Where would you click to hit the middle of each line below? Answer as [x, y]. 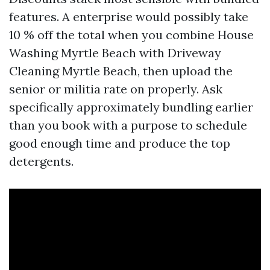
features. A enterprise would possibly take [129, 17]
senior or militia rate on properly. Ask [116, 89]
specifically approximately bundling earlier [131, 107]
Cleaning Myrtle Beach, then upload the [121, 71]
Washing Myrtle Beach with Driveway [115, 53]
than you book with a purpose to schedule [128, 125]
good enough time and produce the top [120, 143]
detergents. [41, 161]
